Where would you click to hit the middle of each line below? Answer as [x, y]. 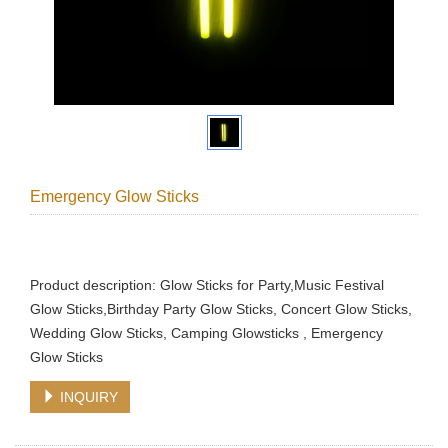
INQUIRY [87, 396]
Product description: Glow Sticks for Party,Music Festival [207, 284]
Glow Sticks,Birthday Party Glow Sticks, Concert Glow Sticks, [221, 308]
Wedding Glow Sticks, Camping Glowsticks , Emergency [206, 332]
